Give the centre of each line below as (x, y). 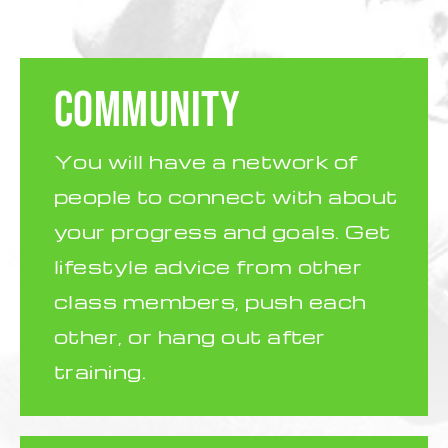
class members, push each (210, 300)
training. (100, 370)
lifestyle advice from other (208, 265)
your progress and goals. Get (222, 230)
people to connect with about (225, 195)
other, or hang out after (189, 335)
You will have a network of (205, 160)
